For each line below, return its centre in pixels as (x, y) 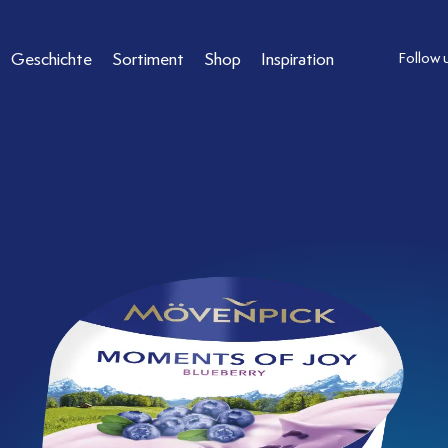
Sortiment (148, 58)
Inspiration (298, 58)
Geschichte (52, 58)
